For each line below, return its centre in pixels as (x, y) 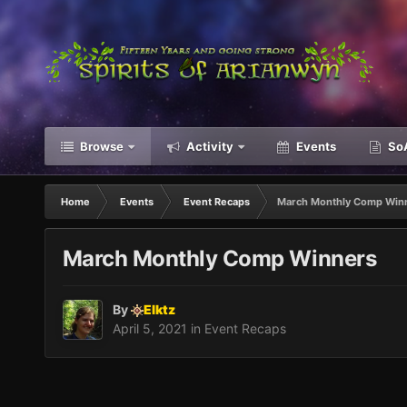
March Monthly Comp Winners (219, 259)
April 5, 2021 (149, 329)
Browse (100, 146)
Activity (208, 146)
